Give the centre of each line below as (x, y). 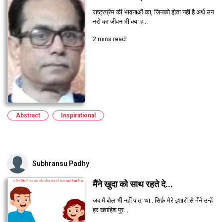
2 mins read (109, 39)
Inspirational (78, 115)
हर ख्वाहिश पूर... (110, 210)
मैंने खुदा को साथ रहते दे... (133, 184)
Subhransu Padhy (61, 163)
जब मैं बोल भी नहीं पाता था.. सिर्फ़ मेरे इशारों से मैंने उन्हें (152, 200)
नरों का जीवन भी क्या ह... (120, 21)
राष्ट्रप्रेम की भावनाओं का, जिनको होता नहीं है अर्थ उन (153, 12)
